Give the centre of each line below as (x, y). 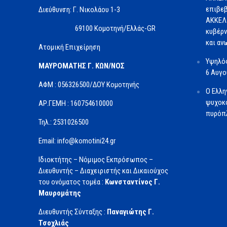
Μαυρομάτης (60, 193)
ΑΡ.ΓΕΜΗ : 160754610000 (75, 104)
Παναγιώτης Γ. (130, 212)
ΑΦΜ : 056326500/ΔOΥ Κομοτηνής (89, 85)
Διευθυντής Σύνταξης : (72, 212)
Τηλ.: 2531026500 (63, 122)
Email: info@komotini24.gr (77, 141)
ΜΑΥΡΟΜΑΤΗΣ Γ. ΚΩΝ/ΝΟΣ (81, 66)
